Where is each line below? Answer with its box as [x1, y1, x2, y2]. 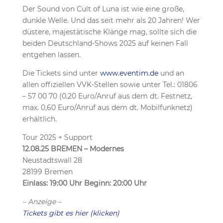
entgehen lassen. [22, 50, 81, 59]
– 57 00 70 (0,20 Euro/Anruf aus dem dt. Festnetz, [22, 92, 192, 101]
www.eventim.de [100, 69, 158, 78]
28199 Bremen [22, 167, 73, 176]
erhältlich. [22, 114, 57, 123]
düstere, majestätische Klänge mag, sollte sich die [22, 27, 197, 36]
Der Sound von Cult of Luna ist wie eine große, [22, 4, 184, 13]
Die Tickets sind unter [22, 69, 100, 78]
